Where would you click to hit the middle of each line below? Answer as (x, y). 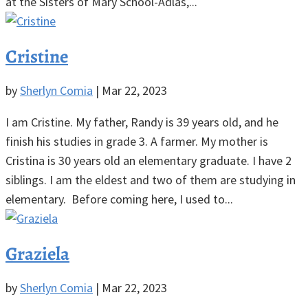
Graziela (37, 253)
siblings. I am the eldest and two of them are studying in (151, 180)
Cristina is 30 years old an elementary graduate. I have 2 (148, 161)
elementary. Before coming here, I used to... (119, 199)
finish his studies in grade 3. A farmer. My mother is (137, 142)
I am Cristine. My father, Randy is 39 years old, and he (142, 122)
